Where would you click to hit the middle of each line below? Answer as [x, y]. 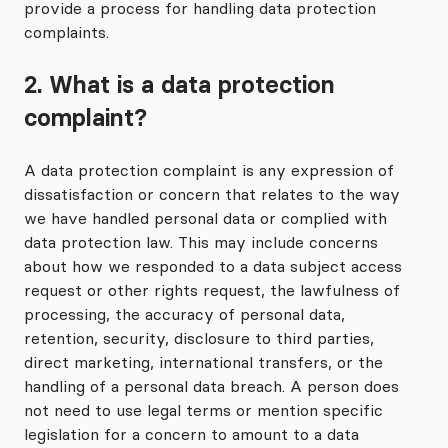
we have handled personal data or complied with [205, 218]
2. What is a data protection [179, 84]
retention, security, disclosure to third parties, [199, 338]
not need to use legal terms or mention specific [203, 410]
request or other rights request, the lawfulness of [212, 290]
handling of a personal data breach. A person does [211, 386]
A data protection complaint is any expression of [209, 170]
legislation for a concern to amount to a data [191, 434]
